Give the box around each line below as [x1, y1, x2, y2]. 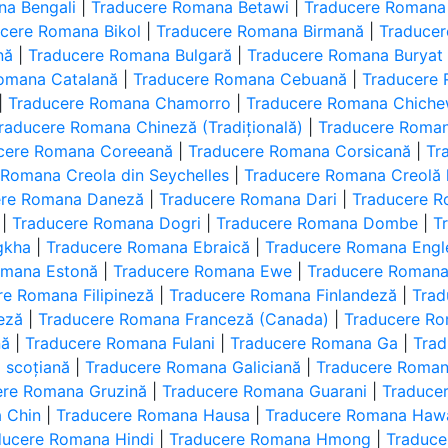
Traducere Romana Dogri [12, 213, 202, 233]
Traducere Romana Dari [159, 189, 338, 209]
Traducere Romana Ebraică [46, 237, 251, 257]
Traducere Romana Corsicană [188, 141, 412, 161]
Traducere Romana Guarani [162, 381, 368, 401]
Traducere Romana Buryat [247, 45, 444, 65]
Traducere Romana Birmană [156, 21, 365, 41]
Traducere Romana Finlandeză [169, 285, 398, 305]
